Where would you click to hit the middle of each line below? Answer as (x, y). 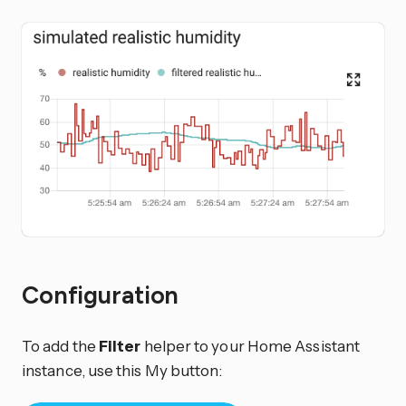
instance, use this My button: (122, 370)
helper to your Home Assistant (251, 345)
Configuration (103, 295)
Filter (120, 345)
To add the (60, 345)
